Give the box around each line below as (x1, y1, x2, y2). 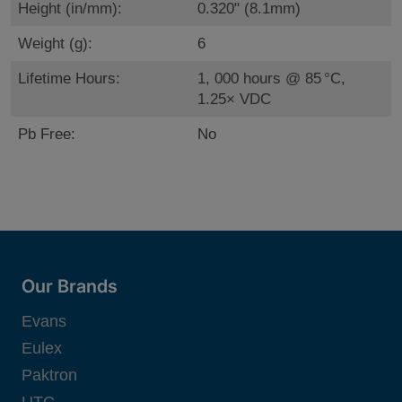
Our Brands (22, 275, 118, 298)
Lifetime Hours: (18, 70, 120, 88)
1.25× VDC (197, 91, 271, 109)
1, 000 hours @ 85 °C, (197, 70, 345, 88)
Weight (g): (18, 35, 92, 53)
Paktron (22, 366, 77, 385)
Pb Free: (18, 126, 75, 144)
